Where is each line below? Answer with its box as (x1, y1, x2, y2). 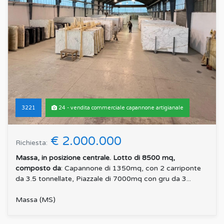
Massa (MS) (15, 195, 55, 204)
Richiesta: (15, 138, 47, 147)
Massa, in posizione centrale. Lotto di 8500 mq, (15, 153, 175, 162)
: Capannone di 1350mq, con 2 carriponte (61, 163, 201, 172)
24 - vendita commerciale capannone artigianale (57, 104, 183, 111)
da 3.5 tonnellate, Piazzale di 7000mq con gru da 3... (15, 174, 191, 183)
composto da (15, 163, 61, 172)
